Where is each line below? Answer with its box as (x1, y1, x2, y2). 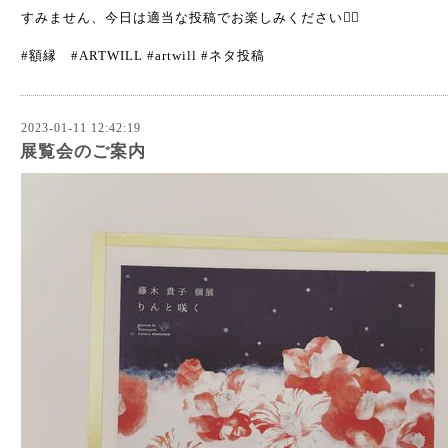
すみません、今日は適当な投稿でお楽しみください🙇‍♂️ (21, 10, 360, 25)
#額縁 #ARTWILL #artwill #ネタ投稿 (21, 48, 265, 63)
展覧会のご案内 (20, 142, 146, 161)
